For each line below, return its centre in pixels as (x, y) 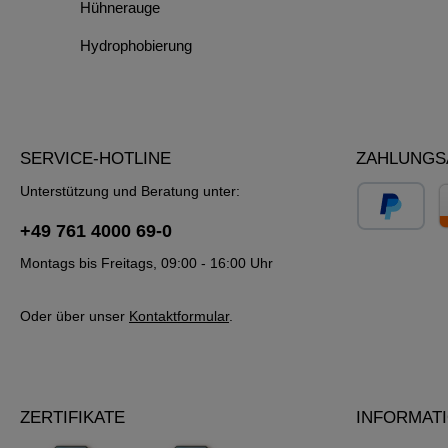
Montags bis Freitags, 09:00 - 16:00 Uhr (146, 262)
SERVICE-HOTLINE (95, 158)
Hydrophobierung (136, 45)
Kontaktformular (179, 315)
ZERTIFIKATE (72, 417)
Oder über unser (74, 315)
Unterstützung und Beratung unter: (130, 190)
